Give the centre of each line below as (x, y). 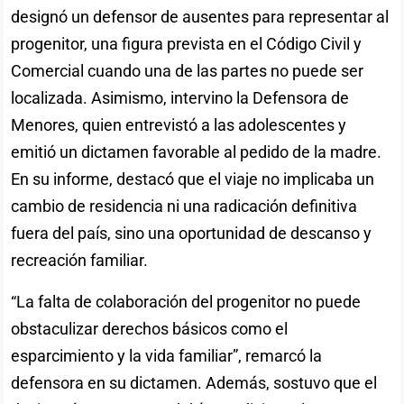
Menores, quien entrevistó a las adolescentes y (179, 124)
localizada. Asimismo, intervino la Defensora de (180, 97)
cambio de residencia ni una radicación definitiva (184, 206)
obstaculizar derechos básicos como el (150, 328)
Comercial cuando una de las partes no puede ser (188, 70)
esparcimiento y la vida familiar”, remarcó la (167, 355)
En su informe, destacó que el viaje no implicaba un (193, 179)
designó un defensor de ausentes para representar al (200, 16)
